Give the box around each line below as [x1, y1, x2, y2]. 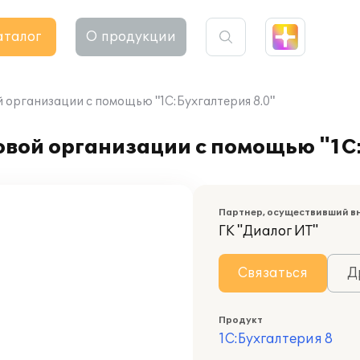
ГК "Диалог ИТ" [219, 223, 318, 239]
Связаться [238, 265, 308, 281]
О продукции [86, 29, 176, 45]
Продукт [219, 315, 263, 325]
